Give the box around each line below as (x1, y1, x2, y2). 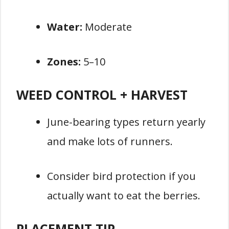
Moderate (82, 20, 132, 34)
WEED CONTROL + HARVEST (16, 86, 188, 104)
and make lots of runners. (47, 134, 173, 149)
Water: (47, 20, 82, 34)
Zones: (47, 55, 81, 69)
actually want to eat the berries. (47, 189, 200, 203)
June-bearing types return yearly (47, 115, 205, 129)
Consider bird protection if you (47, 169, 196, 184)
